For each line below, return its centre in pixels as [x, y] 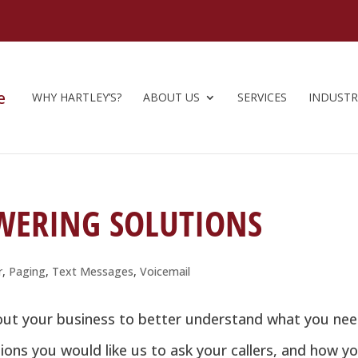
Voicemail [165, 271]
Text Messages [93, 271]
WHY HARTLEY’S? [77, 97]
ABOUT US [171, 97]
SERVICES [262, 97]
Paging [28, 271]
